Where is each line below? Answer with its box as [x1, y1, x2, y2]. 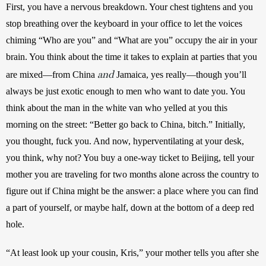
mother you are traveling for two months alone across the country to [6, 169, 259, 179]
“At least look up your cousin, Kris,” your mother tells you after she [6, 247, 259, 258]
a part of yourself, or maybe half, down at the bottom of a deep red [6, 202, 254, 213]
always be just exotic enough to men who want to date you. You [6, 85, 245, 96]
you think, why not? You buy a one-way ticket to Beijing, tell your [6, 152, 254, 163]
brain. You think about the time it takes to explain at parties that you [6, 51, 257, 62]
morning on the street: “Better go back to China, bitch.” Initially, [6, 119, 245, 129]
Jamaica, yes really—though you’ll [114, 69, 246, 80]
